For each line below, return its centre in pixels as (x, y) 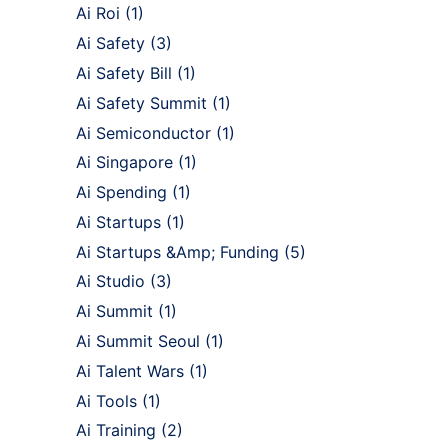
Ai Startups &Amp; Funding (177, 251)
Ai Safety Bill (124, 72)
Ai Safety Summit (141, 102)
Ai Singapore (124, 162)
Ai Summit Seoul (138, 341)
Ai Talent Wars (130, 370)
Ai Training (116, 430)
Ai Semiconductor (143, 132)
